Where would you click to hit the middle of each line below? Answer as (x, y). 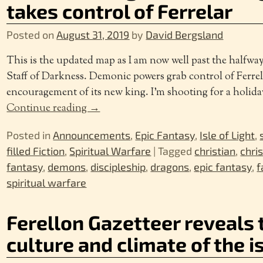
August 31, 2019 (93, 34)
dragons (170, 166)
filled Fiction (36, 151)
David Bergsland (185, 34)
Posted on (32, 34)
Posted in (29, 135)
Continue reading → (53, 108)
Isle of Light (227, 135)
